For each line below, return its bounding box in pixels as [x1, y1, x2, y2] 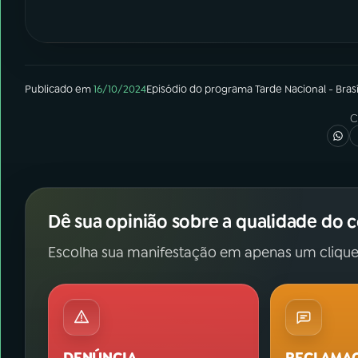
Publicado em [25, 82, 91, 96]
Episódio [146, 82, 187, 96]
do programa [187, 82, 255, 96]
